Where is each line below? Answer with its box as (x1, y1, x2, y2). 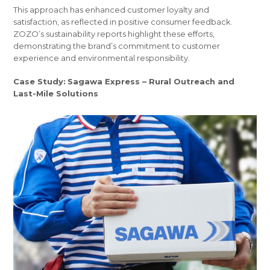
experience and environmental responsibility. (13, 53, 190, 63)
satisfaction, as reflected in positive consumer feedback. (13, 17, 233, 27)
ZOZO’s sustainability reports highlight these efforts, (13, 29, 215, 39)
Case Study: (13, 77, 66, 87)
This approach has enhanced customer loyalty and (13, 5, 210, 15)
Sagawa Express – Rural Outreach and (67, 77, 235, 87)
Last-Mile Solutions (13, 89, 99, 99)
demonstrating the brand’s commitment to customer (13, 41, 221, 51)
